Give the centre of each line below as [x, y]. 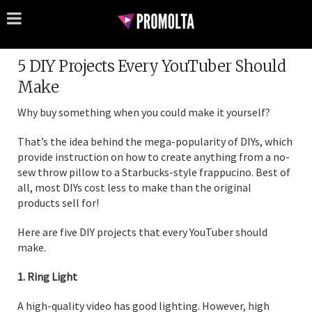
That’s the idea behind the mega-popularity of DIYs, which [155, 141]
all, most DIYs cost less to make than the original [134, 187]
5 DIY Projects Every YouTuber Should [151, 66]
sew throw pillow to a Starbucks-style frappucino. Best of [154, 172]
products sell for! [58, 203]
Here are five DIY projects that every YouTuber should [142, 232]
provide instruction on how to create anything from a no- [154, 157]
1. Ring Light [47, 276]
